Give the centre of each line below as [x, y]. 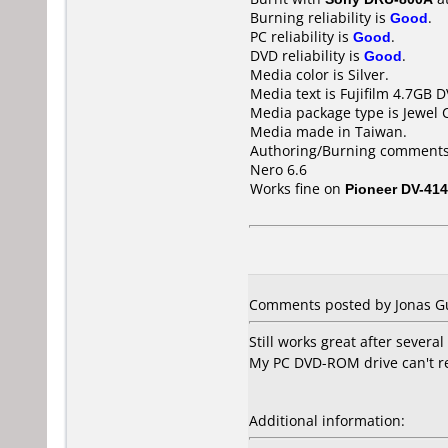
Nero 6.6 [278, 169]
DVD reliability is [307, 55]
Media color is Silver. [319, 74]
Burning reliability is [320, 17]
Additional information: [327, 420]
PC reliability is [301, 36]
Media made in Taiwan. [328, 131]
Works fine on [297, 188]
